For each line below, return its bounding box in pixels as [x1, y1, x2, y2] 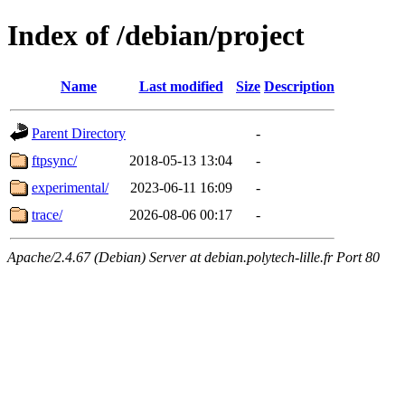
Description [264, 78, 334, 94]
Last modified [138, 78, 223, 94]
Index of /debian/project [7, 19, 305, 52]
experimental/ [32, 179, 108, 195]
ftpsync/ [32, 152, 77, 168]
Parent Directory [32, 125, 126, 141]
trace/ [32, 206, 62, 222]
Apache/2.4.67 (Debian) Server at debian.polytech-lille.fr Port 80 [7, 249, 380, 265]
